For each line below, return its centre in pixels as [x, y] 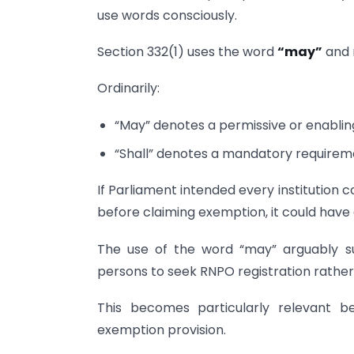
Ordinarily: [128, 88]
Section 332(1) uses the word [187, 51]
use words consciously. [167, 15]
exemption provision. [162, 330]
